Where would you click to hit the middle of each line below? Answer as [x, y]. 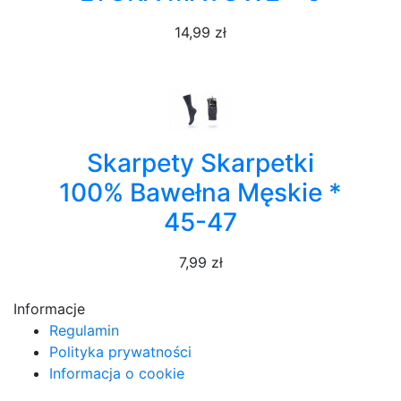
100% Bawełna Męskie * [200, 192]
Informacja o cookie [117, 373]
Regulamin [84, 330]
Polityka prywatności [120, 352]
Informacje [49, 309]
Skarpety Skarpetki [200, 163]
